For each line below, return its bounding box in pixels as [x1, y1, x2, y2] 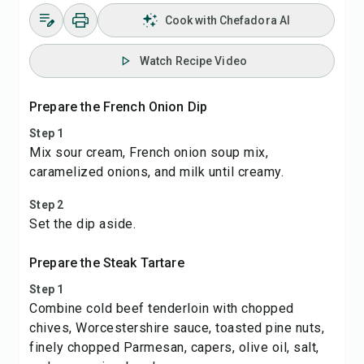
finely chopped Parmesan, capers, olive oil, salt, [29, 340, 319, 355]
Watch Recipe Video [140, 54, 247, 67]
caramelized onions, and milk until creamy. [29, 164, 284, 180]
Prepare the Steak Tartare [29, 255, 184, 271]
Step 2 [29, 198, 64, 211]
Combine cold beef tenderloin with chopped [29, 301, 294, 316]
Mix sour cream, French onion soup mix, [29, 145, 268, 160]
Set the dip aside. [29, 216, 136, 232]
